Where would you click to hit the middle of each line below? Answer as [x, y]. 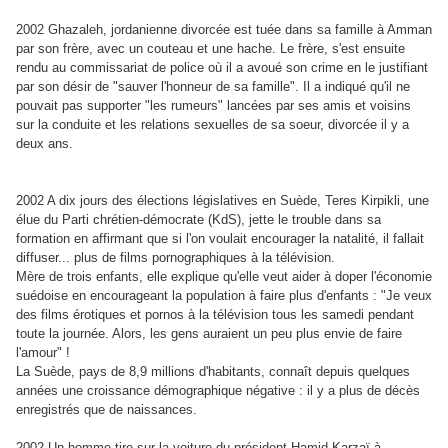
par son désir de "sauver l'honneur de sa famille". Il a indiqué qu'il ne [213, 86]
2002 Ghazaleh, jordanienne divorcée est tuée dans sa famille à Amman [224, 29]
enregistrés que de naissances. [106, 409]
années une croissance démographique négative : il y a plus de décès [218, 390]
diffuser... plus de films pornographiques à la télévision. [175, 257]
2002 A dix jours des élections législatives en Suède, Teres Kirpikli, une [222, 200]
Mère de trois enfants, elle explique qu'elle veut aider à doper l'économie [224, 276]
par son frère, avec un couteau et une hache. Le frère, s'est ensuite [210, 48]
